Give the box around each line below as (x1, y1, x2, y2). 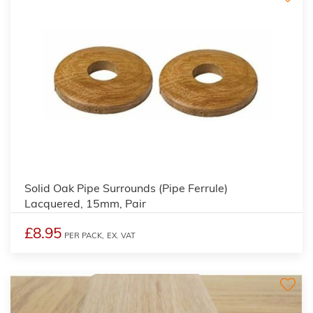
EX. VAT (107, 230, 136, 240)
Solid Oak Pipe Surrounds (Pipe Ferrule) (24, 180, 228, 195)
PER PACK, (64, 230, 104, 240)
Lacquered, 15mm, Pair (24, 196, 146, 210)
